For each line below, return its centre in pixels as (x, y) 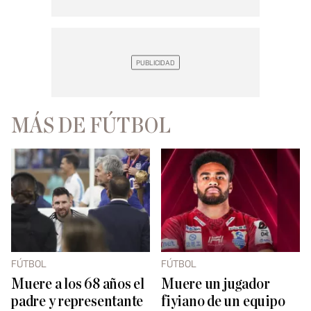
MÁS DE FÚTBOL (91, 126)
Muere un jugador (216, 285)
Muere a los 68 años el (78, 285)
